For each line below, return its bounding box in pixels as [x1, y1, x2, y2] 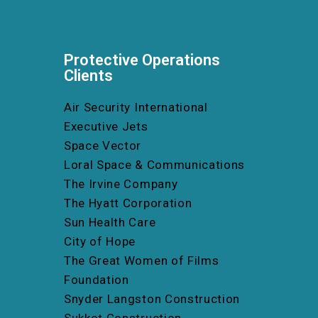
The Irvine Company [64, 176, 178, 191]
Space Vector [64, 138, 142, 153]
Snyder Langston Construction [64, 291, 241, 306]
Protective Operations [64, 50, 220, 69]
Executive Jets [64, 119, 148, 133]
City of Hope [64, 234, 136, 248]
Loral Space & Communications [64, 157, 246, 172]
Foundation [64, 272, 129, 287]
